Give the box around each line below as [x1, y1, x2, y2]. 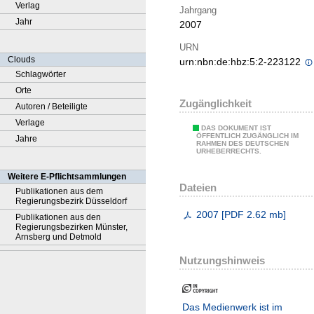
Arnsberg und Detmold [15, 232, 102, 242]
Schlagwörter [15, 69, 66, 79]
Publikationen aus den [15, 212, 101, 222]
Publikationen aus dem [15, 186, 103, 196]
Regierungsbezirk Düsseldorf [15, 196, 127, 206]
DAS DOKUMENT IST [201, 124, 271, 132]
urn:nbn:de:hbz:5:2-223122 [179, 56, 303, 68]
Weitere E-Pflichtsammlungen [8, 172, 126, 182]
